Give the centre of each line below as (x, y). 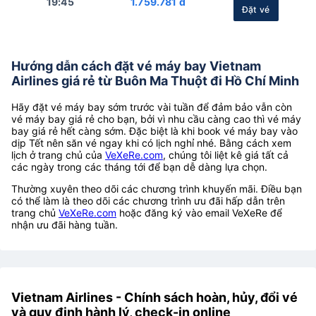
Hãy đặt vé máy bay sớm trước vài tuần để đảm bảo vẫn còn (152, 107)
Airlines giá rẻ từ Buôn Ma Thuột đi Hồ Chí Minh (155, 80)
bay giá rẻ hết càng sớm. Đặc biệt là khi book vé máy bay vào (154, 130)
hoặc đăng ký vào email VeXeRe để (199, 212)
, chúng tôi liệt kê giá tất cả (226, 154)
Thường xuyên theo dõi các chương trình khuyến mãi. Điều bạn (157, 188)
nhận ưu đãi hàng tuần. (65, 224)
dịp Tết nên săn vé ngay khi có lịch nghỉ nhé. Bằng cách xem (151, 142)
